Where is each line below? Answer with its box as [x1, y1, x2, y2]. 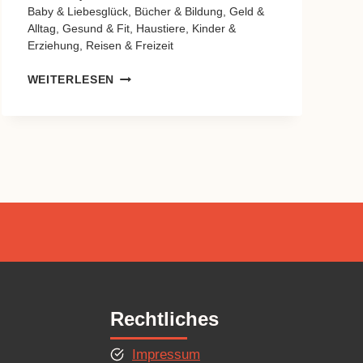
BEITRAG [113, 86, 169, 99]
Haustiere [135, 22, 186, 35]
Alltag [27, 22, 56, 35]
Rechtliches [110, 308, 219, 331]
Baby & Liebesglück [27, 5, 128, 18]
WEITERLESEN [27, 73, 115, 86]
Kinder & [191, 22, 236, 35]
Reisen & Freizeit [85, 39, 173, 52]
